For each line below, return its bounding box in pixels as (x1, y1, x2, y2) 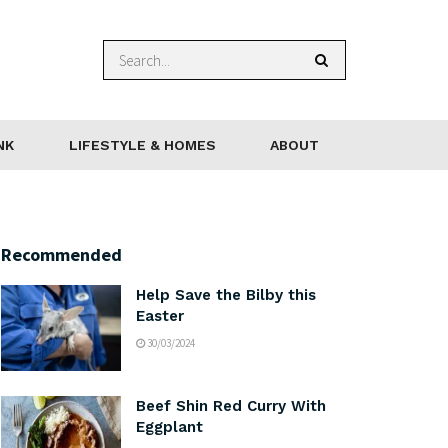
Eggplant (136, 417, 203, 436)
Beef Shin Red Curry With (136, 396, 326, 415)
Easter (136, 307, 184, 325)
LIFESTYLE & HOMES (68, 137, 216, 153)
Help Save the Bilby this (136, 286, 316, 304)
